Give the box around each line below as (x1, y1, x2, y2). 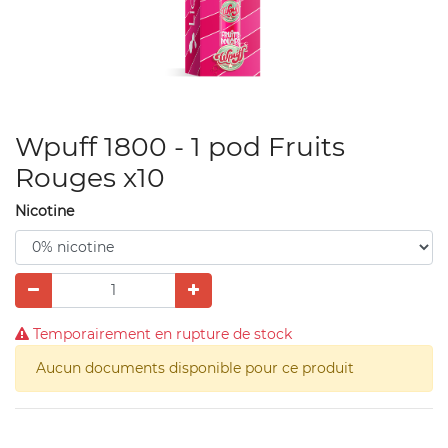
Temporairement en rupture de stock (29, 324, 292, 343)
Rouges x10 (15, 160, 165, 194)
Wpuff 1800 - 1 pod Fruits (15, 129, 345, 163)
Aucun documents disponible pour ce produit (36, 358, 354, 377)
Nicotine (15, 201, 74, 220)
